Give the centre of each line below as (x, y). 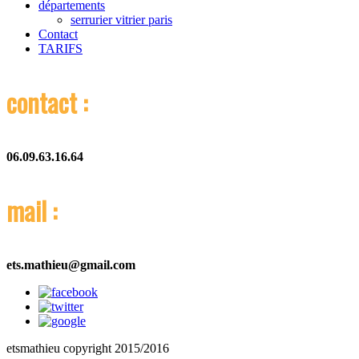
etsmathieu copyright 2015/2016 (88, 348)
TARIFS (61, 48)
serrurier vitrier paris (121, 19)
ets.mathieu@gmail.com (71, 264)
